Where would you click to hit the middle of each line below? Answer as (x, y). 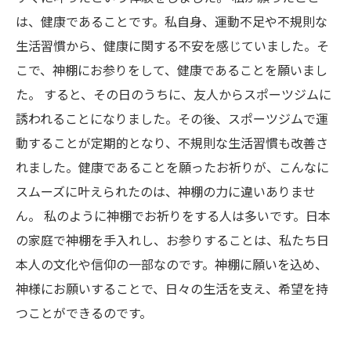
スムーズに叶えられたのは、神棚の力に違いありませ (166, 191)
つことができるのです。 (84, 313)
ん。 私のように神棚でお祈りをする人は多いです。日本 (173, 215)
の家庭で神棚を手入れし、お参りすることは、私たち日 (172, 240)
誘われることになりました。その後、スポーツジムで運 (172, 118)
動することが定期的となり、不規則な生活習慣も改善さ (172, 143)
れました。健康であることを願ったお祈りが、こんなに (172, 167)
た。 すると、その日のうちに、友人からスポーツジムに (174, 94)
